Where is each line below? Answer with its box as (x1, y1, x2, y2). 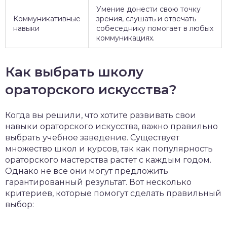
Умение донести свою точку (96, 5, 201, 14)
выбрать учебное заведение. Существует (5, 133, 179, 142)
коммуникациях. (96, 33, 155, 43)
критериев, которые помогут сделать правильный (5, 188, 221, 198)
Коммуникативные (13, 14, 81, 23)
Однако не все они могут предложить (5, 166, 168, 176)
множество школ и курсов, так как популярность (5, 144, 213, 154)
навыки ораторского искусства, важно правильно (5, 122, 218, 131)
